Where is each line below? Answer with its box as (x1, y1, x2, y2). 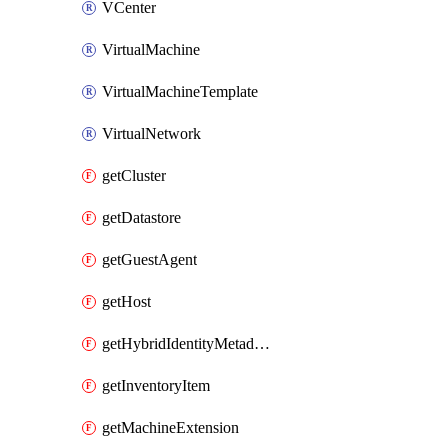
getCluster (102, 167, 166, 184)
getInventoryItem (102, 377, 210, 394)
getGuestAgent (102, 251, 197, 268)
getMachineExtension (102, 419, 239, 436)
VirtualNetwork (102, 125, 201, 142)
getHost (102, 293, 151, 310)
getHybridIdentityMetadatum (254, 335, 270, 352)
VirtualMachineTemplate (102, 83, 258, 100)
